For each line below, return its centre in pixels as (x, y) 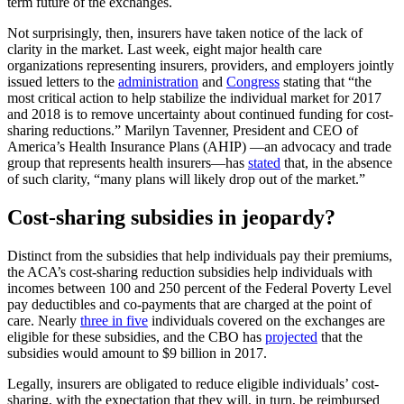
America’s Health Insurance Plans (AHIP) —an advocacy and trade (199, 146)
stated (264, 162)
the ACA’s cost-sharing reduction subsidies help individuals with (190, 271)
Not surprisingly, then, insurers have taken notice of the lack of (185, 32)
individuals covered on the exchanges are (266, 320)
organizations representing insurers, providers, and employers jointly (201, 65)
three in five (114, 320)
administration (158, 81)
